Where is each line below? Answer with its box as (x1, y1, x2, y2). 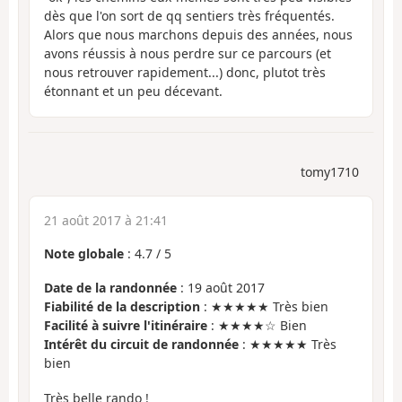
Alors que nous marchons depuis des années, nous (44, 26, 353, 44)
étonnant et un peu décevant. (44, 83, 223, 100)
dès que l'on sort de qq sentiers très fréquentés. (44, 7, 335, 25)
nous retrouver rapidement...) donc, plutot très (44, 64, 326, 82)
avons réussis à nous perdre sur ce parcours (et (44, 45, 331, 63)
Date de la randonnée (44, 279, 177, 297)
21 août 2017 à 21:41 (44, 211, 168, 229)
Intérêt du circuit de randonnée (44, 336, 239, 354)
